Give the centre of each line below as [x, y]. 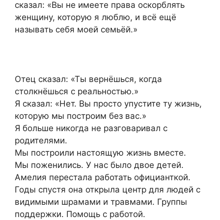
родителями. [41, 141]
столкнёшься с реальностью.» [77, 92]
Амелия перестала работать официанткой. [103, 178]
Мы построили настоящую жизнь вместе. [100, 153]
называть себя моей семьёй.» [76, 30]
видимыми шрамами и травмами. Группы [101, 202]
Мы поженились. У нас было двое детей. [99, 165]
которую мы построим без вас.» [81, 116]
